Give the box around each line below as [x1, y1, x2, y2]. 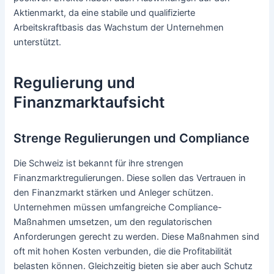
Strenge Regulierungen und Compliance [13, 130, 250, 146]
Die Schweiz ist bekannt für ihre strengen [13, 157, 184, 169]
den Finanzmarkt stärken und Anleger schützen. [13, 187, 214, 198]
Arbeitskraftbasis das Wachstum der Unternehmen [13, 22, 224, 34]
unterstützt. [13, 37, 62, 48]
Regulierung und [13, 73, 136, 92]
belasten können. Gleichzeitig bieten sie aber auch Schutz [13, 260, 253, 272]
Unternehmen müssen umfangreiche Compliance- [13, 201, 223, 213]
